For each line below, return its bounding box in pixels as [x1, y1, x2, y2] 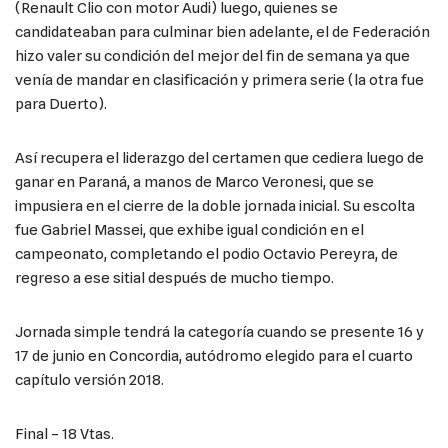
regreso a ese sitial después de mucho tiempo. [15, 268, 334, 287]
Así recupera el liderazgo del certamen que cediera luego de [15, 148, 424, 167]
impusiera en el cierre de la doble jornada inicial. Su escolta [15, 196, 415, 215]
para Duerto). [15, 94, 107, 113]
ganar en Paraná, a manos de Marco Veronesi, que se [15, 172, 374, 191]
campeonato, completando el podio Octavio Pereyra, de [15, 244, 398, 263]
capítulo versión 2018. [15, 370, 164, 389]
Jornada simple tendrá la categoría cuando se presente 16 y [15, 322, 424, 341]
